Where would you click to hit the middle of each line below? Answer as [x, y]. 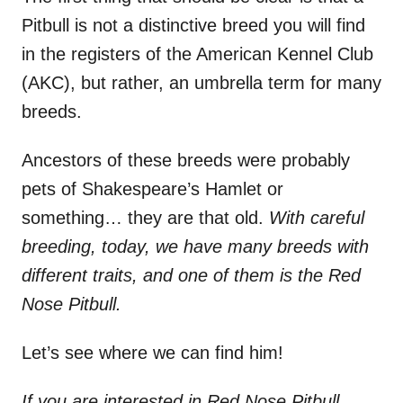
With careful [314, 218]
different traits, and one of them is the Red [191, 276]
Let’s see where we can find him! [152, 353]
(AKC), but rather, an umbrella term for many [201, 83]
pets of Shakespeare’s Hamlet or [152, 189]
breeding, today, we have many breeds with [195, 247]
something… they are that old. [143, 218]
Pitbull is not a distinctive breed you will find [193, 26]
